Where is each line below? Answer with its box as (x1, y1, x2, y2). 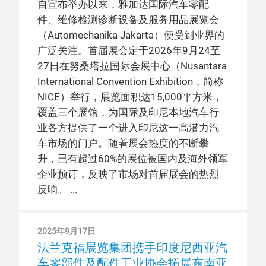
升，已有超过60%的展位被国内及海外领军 (37, 153, 228, 164)
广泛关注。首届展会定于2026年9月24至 (37, 45, 220, 56)
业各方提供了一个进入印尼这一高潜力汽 (37, 122, 219, 134)
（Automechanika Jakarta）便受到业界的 (37, 30, 224, 41)
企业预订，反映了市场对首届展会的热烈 (37, 169, 219, 180)
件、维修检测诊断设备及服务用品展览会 (37, 14, 219, 26)
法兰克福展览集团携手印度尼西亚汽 (37, 240, 227, 255)
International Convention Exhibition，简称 (37, 76, 223, 87)
